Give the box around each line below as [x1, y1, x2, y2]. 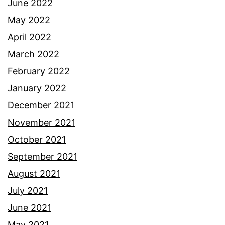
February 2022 [8, 65, 70, 76]
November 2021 [8, 117, 75, 128]
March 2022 [8, 48, 59, 59]
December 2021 [8, 99, 74, 110]
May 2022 [8, 14, 50, 25]
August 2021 [8, 168, 60, 179]
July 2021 [8, 185, 48, 196]
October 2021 [8, 134, 66, 145]
